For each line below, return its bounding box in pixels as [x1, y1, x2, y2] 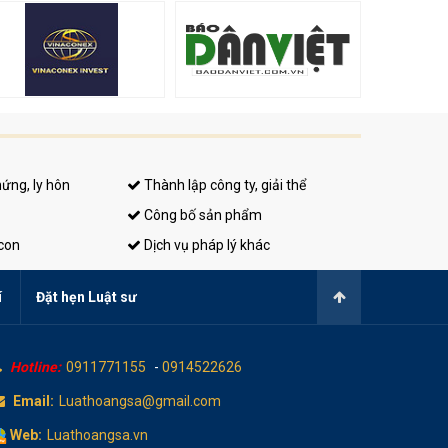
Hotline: [10, 358, 61, 375]
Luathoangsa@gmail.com [59, 392, 221, 409]
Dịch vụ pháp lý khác [141, 236, 270, 253]
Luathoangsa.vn [47, 426, 148, 443]
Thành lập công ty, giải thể [141, 176, 306, 193]
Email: [13, 392, 54, 409]
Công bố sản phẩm [141, 206, 262, 223]
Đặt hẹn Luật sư [36, 288, 137, 305]
